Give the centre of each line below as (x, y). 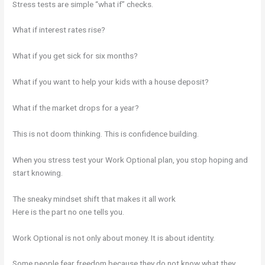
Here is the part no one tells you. (69, 211)
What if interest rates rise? (59, 30)
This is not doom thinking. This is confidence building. (106, 133)
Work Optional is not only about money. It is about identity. (114, 237)
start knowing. (38, 172)
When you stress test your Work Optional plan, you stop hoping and (130, 159)
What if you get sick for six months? (75, 56)
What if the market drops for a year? (76, 108)
